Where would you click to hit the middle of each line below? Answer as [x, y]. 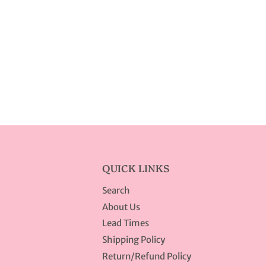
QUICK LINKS [136, 167]
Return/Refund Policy [147, 256]
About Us [121, 207]
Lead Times [126, 223]
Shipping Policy [134, 240]
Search [116, 190]
